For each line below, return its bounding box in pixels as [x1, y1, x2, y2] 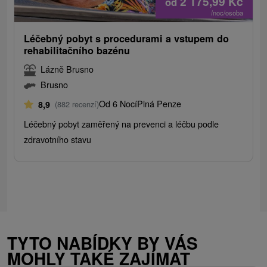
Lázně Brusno [41, 63, 94, 76]
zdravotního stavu [24, 133, 92, 146]
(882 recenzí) [55, 98, 100, 110]
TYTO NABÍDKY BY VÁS [7, 231, 198, 256]
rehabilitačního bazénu [24, 44, 131, 58]
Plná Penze [137, 97, 182, 110]
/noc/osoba [210, 8, 243, 18]
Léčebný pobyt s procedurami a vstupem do [24, 32, 229, 46]
